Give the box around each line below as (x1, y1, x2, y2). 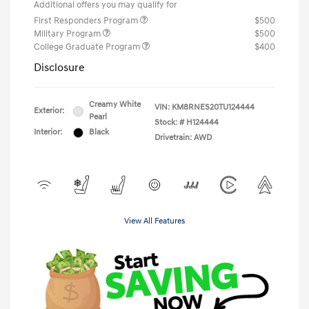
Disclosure (34, 61, 85, 75)
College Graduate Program (34, 41, 142, 53)
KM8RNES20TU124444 (172, 102, 255, 113)
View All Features (124, 216, 185, 227)
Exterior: (34, 106, 64, 117)
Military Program (34, 28, 103, 40)
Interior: (34, 127, 62, 138)
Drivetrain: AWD (154, 132, 212, 143)
